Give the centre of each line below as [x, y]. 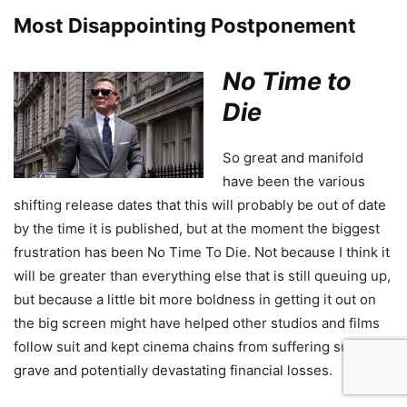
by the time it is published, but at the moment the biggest [197, 228]
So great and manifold [293, 157]
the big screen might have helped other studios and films [197, 323]
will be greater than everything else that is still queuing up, [202, 275]
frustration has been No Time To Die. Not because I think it [202, 252]
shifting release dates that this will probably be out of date [200, 204]
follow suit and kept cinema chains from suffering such [189, 346]
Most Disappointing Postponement [185, 25]
